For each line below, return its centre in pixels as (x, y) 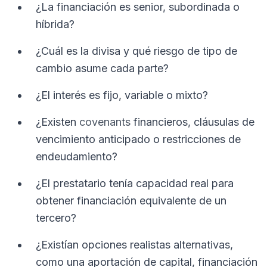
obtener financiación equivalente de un (131, 201)
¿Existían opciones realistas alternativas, (134, 245)
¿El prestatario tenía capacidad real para (135, 183)
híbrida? (55, 24)
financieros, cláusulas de (193, 122)
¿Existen (58, 122)
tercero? (56, 218)
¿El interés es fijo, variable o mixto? (122, 95)
